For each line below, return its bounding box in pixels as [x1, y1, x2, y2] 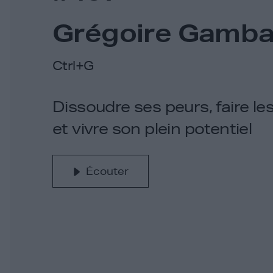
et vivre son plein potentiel [52, 119, 252, 138]
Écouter [86, 165, 129, 177]
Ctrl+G [52, 58, 94, 73]
